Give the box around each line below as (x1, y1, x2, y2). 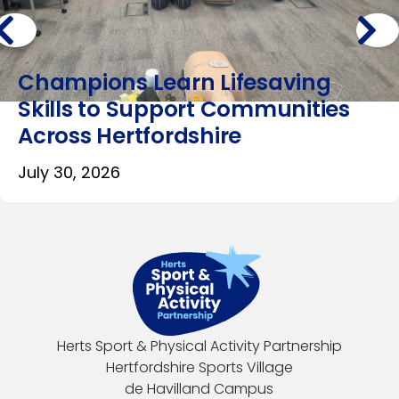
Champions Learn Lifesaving (18, 66, 331, 98)
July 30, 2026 (18, 160, 120, 183)
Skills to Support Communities (18, 93, 350, 125)
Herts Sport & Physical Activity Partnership (56, 336, 342, 357)
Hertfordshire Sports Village (105, 357, 293, 379)
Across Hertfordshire (18, 119, 242, 151)
